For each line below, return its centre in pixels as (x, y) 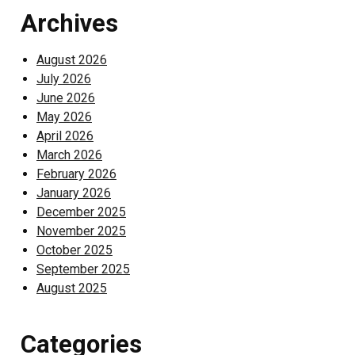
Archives (69, 23)
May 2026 (64, 117)
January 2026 (74, 193)
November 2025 (81, 231)
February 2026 (76, 174)
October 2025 (74, 250)
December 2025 (81, 212)
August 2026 (72, 60)
